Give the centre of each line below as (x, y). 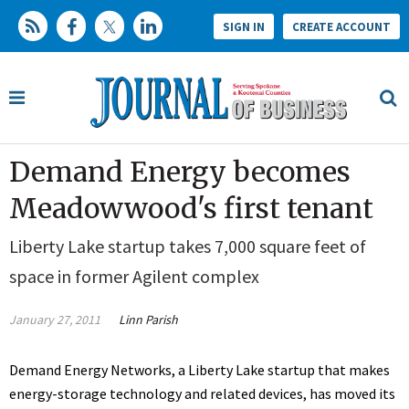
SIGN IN (244, 26)
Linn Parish (148, 320)
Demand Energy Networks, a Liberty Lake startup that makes (199, 370)
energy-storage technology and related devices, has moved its (202, 394)
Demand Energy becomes (180, 172)
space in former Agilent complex (134, 277)
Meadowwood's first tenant (191, 209)
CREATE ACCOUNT (341, 26)
